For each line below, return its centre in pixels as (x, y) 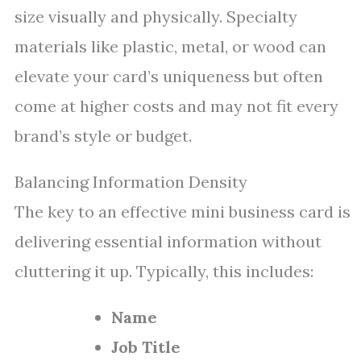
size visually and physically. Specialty (156, 17)
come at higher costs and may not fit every (176, 106)
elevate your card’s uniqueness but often (169, 76)
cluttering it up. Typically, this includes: (164, 271)
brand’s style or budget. (103, 136)
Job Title (146, 347)
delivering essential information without (168, 241)
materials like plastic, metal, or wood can (170, 46)
